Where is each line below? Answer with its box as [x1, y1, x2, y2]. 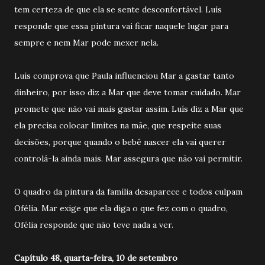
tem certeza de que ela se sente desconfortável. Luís [14, 4, 222, 15]
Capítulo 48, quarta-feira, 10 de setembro [14, 252, 177, 263]
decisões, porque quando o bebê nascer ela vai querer [14, 136, 226, 147]
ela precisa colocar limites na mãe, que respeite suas [14, 119, 221, 131]
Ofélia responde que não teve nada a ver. [14, 219, 176, 230]
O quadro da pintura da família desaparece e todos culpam [14, 186, 243, 197]
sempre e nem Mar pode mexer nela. [14, 37, 161, 48]
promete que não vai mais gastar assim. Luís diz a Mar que [14, 103, 244, 114]
